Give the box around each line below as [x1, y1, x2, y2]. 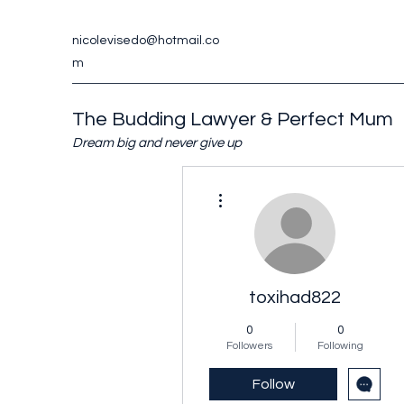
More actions [230, 183, 283, 193]
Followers [226, 340, 272, 352]
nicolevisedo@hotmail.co [72, 34, 219, 47]
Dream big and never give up [72, 136, 242, 150]
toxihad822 [249, 289, 341, 307]
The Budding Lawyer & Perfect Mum [72, 109, 393, 130]
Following [317, 340, 363, 352]
